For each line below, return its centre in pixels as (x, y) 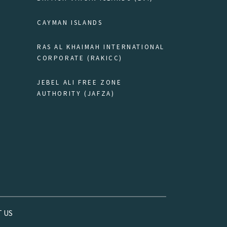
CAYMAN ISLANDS (70, 23)
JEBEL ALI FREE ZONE (80, 83)
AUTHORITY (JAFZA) (76, 94)
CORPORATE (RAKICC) (80, 58)
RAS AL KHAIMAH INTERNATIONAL (101, 47)
